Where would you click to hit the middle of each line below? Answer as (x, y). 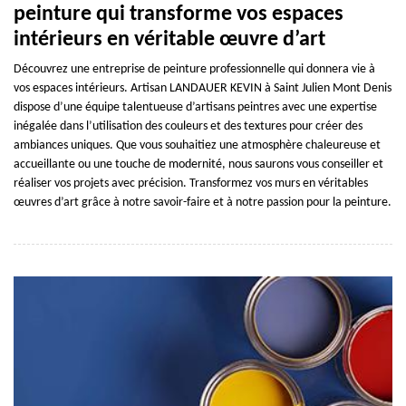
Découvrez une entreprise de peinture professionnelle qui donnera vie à (194, 69)
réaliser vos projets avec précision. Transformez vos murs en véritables (191, 183)
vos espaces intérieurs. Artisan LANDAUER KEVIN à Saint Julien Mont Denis (203, 88)
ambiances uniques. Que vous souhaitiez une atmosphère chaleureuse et (197, 145)
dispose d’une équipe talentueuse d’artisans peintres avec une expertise (195, 107)
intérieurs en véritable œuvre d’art (169, 39)
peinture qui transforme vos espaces (179, 14)
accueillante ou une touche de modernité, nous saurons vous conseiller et (198, 164)
